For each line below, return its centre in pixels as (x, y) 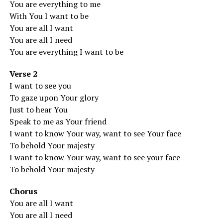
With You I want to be (49, 16)
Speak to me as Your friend (58, 121)
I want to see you (40, 86)
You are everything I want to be (66, 52)
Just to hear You (38, 110)
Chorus (23, 191)
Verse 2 (23, 74)
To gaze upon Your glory (54, 98)
